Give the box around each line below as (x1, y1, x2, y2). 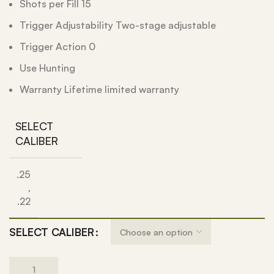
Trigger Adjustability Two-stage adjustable (20, 19, 216, 31)
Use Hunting (20, 62, 75, 74)
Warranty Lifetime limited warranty (20, 83, 179, 95)
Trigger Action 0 (20, 40, 95, 53)
